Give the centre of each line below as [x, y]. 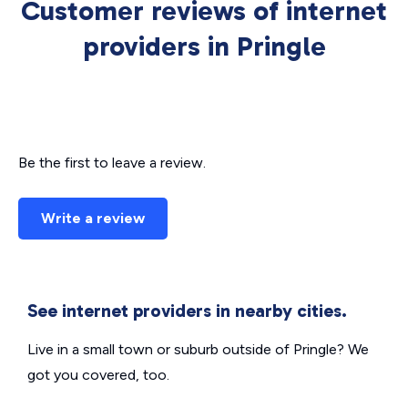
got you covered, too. [98, 375]
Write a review [93, 219]
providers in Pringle [204, 47]
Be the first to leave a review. [112, 163]
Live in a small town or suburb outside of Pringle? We [198, 350]
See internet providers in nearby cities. [187, 311]
